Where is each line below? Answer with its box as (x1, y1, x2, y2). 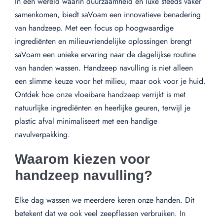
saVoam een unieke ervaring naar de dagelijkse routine (15, 48, 196, 60)
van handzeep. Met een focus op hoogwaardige (15, 22, 174, 34)
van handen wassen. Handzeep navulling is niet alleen (15, 62, 193, 74)
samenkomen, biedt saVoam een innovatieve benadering (15, 8, 201, 20)
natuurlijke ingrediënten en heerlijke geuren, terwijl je (15, 102, 190, 113)
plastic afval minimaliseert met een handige (15, 115, 157, 127)
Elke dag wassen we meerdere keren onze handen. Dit (15, 194, 194, 206)
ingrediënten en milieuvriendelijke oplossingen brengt (15, 35, 191, 47)
